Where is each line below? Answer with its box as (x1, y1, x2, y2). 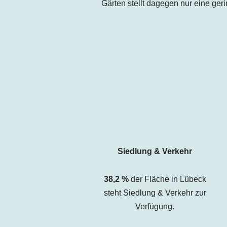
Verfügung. (135, 202, 175, 211)
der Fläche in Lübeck (128, 174, 206, 183)
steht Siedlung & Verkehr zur (103, 188, 206, 197)
